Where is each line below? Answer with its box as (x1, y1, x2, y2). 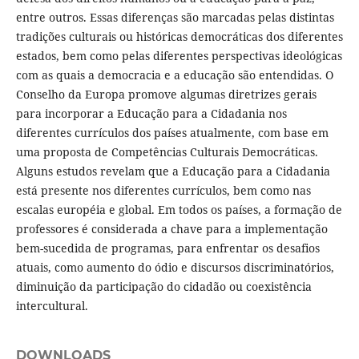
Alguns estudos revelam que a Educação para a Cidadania (15, 163, 330, 179)
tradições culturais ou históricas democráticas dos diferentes (15, 28, 343, 44)
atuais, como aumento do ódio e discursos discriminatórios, (15, 259, 334, 275)
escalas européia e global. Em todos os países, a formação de (15, 201, 342, 217)
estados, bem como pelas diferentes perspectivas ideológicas (15, 47, 342, 63)
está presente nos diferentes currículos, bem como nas (15, 182, 311, 198)
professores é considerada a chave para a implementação (15, 220, 328, 236)
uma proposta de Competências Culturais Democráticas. (15, 143, 318, 159)
